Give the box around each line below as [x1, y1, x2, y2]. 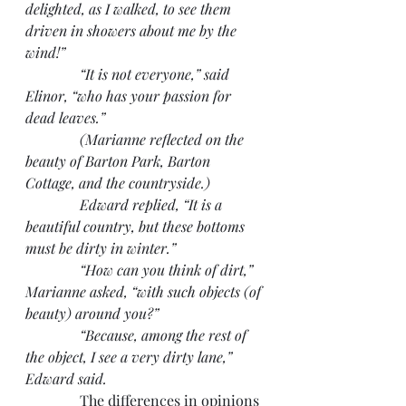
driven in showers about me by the [25, 20, 240, 40]
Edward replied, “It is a [25, 194, 226, 214]
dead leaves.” [25, 107, 105, 127]
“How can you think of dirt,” [25, 259, 256, 279]
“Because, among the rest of [25, 324, 250, 344]
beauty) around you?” [25, 303, 159, 323]
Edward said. [25, 368, 107, 388]
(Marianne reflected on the [25, 129, 247, 149]
